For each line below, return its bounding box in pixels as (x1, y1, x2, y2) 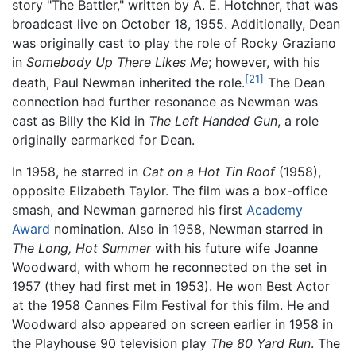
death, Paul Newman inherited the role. (12, 75, 245, 91)
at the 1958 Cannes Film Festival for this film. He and (12, 297, 330, 314)
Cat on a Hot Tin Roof (142, 164, 275, 180)
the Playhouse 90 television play (12, 335, 211, 352)
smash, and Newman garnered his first (12, 202, 246, 219)
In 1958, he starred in (12, 164, 142, 180)
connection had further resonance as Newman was (12, 94, 318, 110)
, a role (277, 113, 319, 130)
